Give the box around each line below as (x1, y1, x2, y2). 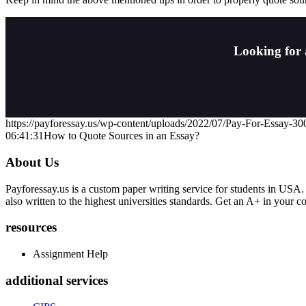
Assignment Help (33, 248, 108, 260)
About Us (5, 154, 59, 169)
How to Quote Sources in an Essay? (44, 130, 199, 142)
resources (5, 220, 57, 235)
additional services (5, 273, 108, 288)
